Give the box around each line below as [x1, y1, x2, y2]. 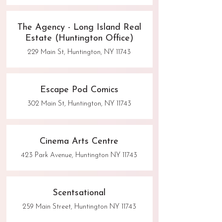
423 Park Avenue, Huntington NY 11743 [21, 152, 137, 160]
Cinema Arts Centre [40, 137, 118, 147]
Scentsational [53, 188, 106, 198]
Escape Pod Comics [40, 85, 118, 95]
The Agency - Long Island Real [17, 23, 141, 33]
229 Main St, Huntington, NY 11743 [27, 49, 131, 56]
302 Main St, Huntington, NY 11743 [27, 100, 131, 108]
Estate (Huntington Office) [25, 34, 133, 44]
